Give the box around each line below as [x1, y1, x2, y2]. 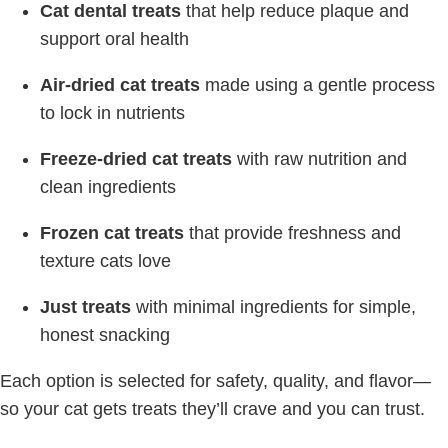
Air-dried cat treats [40, 75, 200, 95]
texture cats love [40, 251, 171, 271]
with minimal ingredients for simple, [131, 297, 416, 317]
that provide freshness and [184, 223, 401, 243]
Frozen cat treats [40, 223, 184, 243]
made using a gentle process [200, 75, 435, 95]
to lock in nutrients [40, 103, 185, 123]
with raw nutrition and [232, 149, 407, 169]
